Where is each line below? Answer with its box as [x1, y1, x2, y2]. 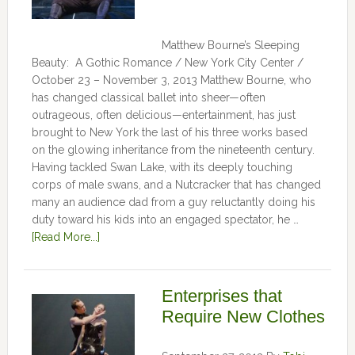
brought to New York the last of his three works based [31, 126, 307, 139]
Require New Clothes [161, 307, 325, 326]
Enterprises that [161, 286, 282, 306]
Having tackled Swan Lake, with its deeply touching [31, 161, 292, 174]
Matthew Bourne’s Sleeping [161, 39, 300, 52]
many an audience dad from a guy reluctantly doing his [31, 196, 315, 208]
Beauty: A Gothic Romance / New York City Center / [31, 56, 303, 69]
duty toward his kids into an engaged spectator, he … [31, 213, 299, 226]
